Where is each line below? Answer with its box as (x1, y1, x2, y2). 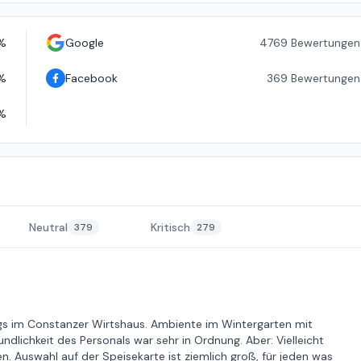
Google (64, 35, 104, 50)
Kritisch (151, 220, 190, 234)
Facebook (64, 71, 118, 85)
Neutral (29, 220, 68, 234)
